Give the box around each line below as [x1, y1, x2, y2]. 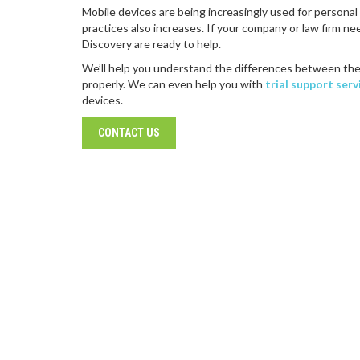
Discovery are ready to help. [82, 37, 221, 51]
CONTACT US [98, 126, 160, 139]
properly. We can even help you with [82, 77, 265, 91]
